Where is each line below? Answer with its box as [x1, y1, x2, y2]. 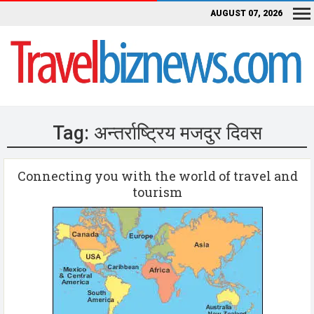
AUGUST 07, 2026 [210, 8, 282, 18]
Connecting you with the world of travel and [17, 168, 298, 185]
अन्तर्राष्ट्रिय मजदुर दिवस [93, 122, 262, 145]
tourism [132, 184, 182, 201]
